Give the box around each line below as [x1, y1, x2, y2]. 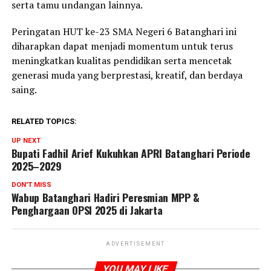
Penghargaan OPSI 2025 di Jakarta [11, 202, 163, 218]
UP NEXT [11, 137, 41, 145]
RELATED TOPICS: [11, 117, 77, 126]
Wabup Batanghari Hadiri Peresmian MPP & [11, 189, 200, 206]
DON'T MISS [11, 181, 51, 189]
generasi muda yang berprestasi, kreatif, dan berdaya [11, 68, 243, 82]
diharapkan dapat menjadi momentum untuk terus [11, 39, 233, 53]
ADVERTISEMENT [105, 241, 166, 247]
